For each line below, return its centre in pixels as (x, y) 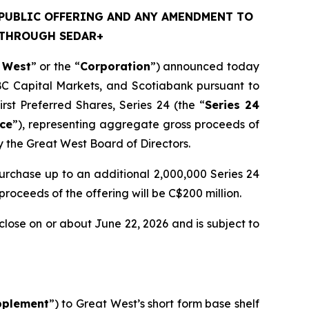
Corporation (115, 66)
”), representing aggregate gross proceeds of (136, 124)
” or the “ (55, 66)
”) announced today (205, 66)
